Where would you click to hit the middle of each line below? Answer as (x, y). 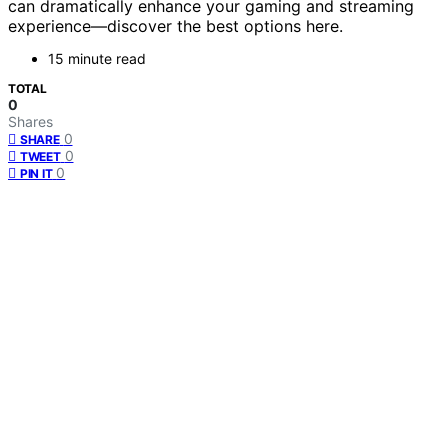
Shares (30, 122)
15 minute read (97, 59)
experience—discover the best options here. (175, 26)
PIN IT (36, 174)
